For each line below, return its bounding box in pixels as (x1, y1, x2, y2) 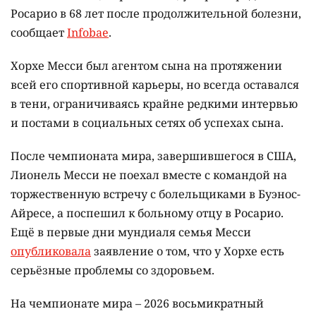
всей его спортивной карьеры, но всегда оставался (11, 77, 299, 93)
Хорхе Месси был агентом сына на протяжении (11, 58, 282, 74)
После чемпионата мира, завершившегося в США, (11, 148, 296, 164)
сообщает (11, 25, 67, 41)
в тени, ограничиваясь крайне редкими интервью (11, 96, 298, 112)
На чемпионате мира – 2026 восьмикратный (11, 296, 264, 312)
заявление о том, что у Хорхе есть (91, 243, 284, 260)
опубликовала (11, 243, 91, 260)
